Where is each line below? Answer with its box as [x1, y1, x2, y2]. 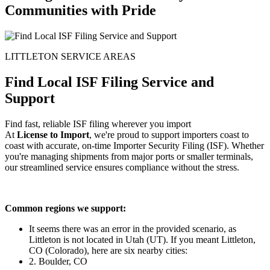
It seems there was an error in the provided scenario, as [29, 223, 236, 234]
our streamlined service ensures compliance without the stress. [5, 162, 239, 172]
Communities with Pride [5, 2, 156, 18]
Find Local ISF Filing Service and [5, 74, 214, 90]
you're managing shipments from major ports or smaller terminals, [5, 151, 253, 162]
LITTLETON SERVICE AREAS [5, 51, 136, 61]
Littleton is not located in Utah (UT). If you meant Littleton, [29, 234, 256, 245]
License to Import [17, 129, 89, 140]
